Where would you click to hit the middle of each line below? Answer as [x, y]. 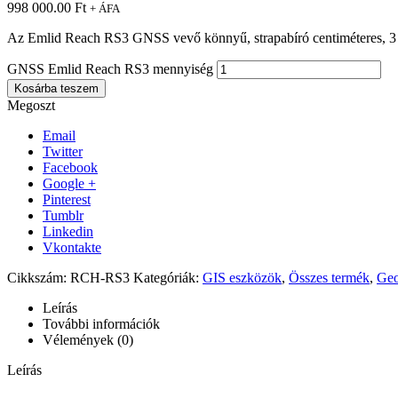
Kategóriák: [168, 277]
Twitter [63, 151]
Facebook [70, 167]
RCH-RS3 [100, 277]
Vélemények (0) [88, 339]
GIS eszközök [242, 277]
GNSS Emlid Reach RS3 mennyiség [110, 68]
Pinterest [67, 199]
